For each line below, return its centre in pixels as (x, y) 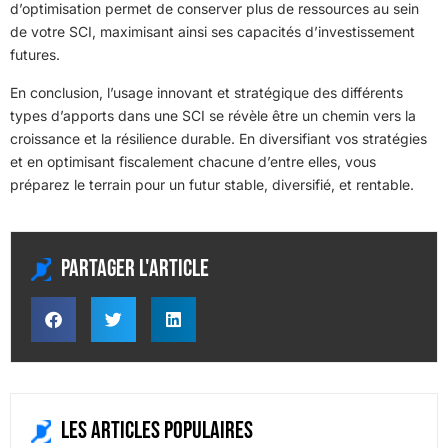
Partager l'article (135, 268)
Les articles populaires (157, 430)
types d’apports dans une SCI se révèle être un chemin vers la (213, 115)
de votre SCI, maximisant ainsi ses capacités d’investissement (212, 31)
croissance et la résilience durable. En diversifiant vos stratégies (218, 138)
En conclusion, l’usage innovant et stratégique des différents (206, 92)
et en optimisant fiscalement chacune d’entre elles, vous (193, 161)
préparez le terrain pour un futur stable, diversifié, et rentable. (212, 184)
